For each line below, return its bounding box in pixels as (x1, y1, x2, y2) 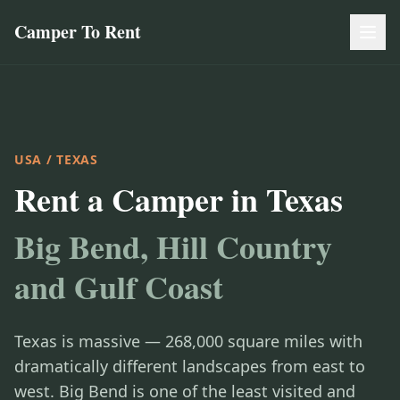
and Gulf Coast (14, 263, 223, 310)
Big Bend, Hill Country (14, 223, 332, 270)
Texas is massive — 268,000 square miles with (14, 330, 362, 352)
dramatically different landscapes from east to (14, 355, 365, 377)
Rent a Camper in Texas (14, 176, 343, 222)
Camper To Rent (14, 19, 141, 45)
